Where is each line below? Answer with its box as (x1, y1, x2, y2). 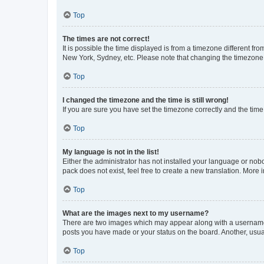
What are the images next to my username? (62, 209, 209, 217)
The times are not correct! (62, 34, 150, 43)
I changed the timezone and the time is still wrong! (62, 95, 229, 104)
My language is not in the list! (62, 147, 159, 156)
